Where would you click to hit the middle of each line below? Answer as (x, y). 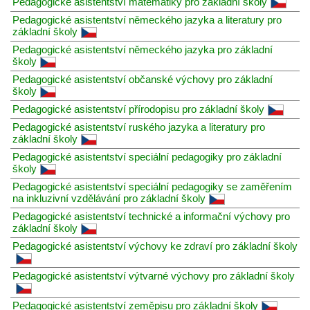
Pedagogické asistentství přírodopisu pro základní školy (138, 109)
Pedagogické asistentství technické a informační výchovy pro (151, 216)
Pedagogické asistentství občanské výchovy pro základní (143, 79)
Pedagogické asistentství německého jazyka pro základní (143, 49)
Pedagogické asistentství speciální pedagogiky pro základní (147, 156)
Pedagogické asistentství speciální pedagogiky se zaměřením (152, 186)
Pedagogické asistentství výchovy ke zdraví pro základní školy (155, 246)
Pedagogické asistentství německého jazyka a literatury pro (147, 19)
